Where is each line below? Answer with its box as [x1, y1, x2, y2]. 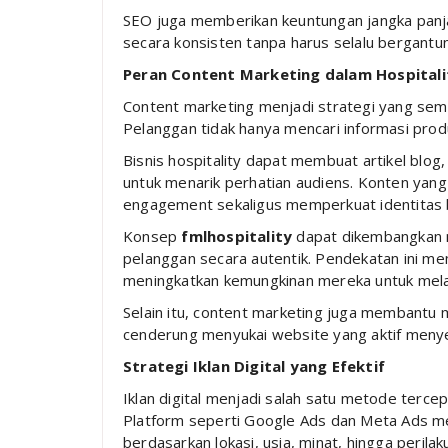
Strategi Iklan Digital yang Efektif [123, 355, 385, 376]
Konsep [123, 225, 182, 246]
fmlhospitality [181, 225, 293, 246]
